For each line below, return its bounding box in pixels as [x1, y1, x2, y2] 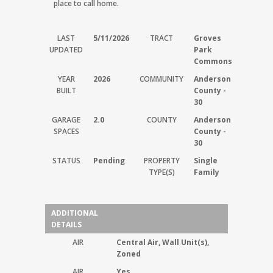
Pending [93, 155, 125, 166]
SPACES [53, 126, 79, 136]
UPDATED [49, 44, 83, 55]
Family [194, 167, 219, 177]
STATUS [52, 155, 80, 166]
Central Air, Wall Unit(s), [116, 237, 209, 247]
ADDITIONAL [51, 208, 98, 218]
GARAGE [52, 115, 80, 125]
